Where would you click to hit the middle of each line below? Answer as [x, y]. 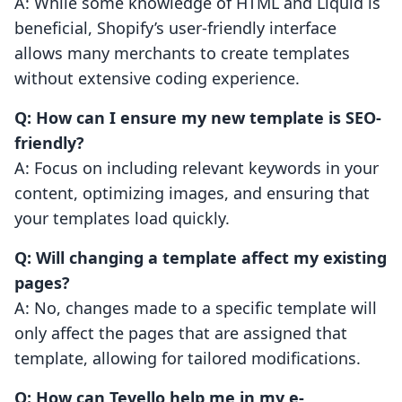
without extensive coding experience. [157, 79]
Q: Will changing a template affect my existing [201, 258]
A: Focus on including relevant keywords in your [197, 168]
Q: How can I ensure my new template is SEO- [198, 118]
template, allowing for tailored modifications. [188, 358]
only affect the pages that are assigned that [181, 333]
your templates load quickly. [122, 218]
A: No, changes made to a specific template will [196, 308]
